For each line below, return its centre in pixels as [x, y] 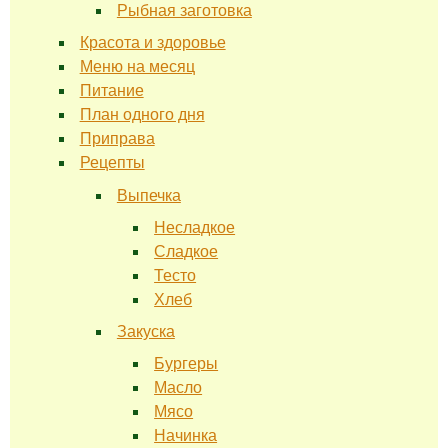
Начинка [186, 435]
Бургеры [186, 363]
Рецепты [112, 163]
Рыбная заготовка [184, 11]
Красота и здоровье [152, 43]
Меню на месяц [137, 67]
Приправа [117, 139]
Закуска [145, 331]
